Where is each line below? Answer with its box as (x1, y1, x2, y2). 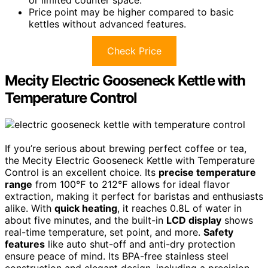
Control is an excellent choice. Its (5, 166, 159, 178)
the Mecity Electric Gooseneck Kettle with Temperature (5, 154, 255, 166)
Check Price (106, 44, 162, 57)
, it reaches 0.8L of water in (117, 202, 242, 214)
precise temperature (159, 166, 256, 178)
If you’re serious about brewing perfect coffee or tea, (5, 142, 246, 154)
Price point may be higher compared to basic (29, 5, 234, 18)
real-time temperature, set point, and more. (5, 226, 203, 238)
